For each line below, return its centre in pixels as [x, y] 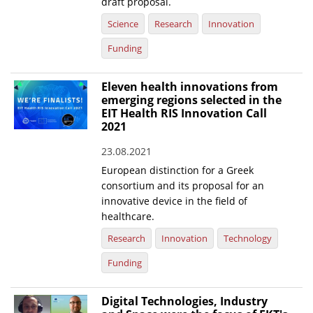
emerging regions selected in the [192, 100]
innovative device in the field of [175, 201]
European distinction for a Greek [178, 170]
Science [123, 24]
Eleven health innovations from [190, 87]
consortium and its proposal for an [183, 186]
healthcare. [128, 217]
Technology [248, 239]
